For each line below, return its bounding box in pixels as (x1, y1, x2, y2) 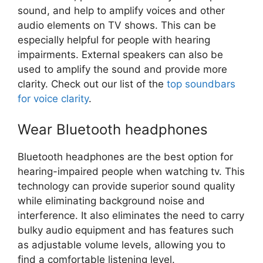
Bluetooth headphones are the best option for (18, 150, 233, 163)
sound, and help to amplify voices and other (18, 5, 225, 17)
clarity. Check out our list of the (18, 78, 167, 90)
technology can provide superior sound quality (18, 180, 235, 192)
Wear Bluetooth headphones (18, 120, 208, 138)
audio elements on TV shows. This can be (18, 19, 216, 32)
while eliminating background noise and (18, 194, 205, 207)
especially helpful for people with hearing (18, 34, 210, 46)
